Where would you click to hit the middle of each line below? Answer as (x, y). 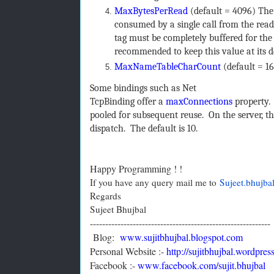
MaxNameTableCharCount (167, 67)
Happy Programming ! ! (136, 169)
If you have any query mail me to (154, 183)
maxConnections (199, 102)
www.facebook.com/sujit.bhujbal (201, 265)
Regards (105, 196)
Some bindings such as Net (143, 88)
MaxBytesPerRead (151, 11)
